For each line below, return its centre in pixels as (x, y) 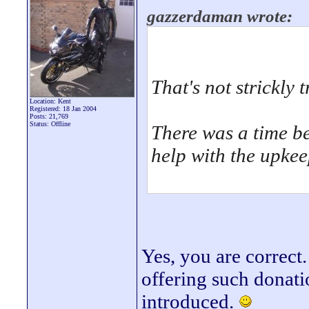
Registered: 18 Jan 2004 (63, 109)
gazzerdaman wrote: (220, 16)
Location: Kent (50, 101)
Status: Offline (50, 124)
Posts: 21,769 (49, 116)
